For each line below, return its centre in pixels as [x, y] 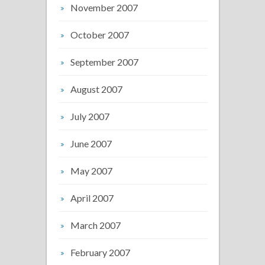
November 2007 [104, 7]
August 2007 [96, 89]
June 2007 [91, 143]
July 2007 [90, 116]
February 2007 [100, 252]
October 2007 [100, 34]
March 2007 [96, 225]
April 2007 [92, 198]
